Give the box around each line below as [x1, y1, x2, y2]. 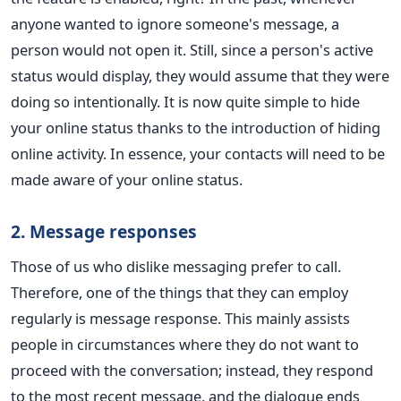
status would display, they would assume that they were [11, 64, 389, 86]
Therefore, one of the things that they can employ [11, 281, 348, 303]
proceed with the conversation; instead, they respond [11, 359, 373, 380]
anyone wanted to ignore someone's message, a [11, 13, 339, 34]
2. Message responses [11, 218, 197, 243]
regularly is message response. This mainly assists [11, 307, 350, 328]
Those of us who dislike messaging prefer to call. [11, 255, 341, 277]
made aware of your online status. [11, 168, 243, 190]
